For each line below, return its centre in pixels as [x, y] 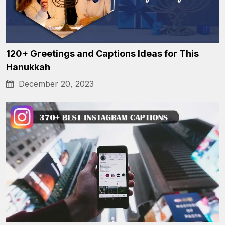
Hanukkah [28, 67]
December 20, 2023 [54, 84]
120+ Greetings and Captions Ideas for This [102, 54]
